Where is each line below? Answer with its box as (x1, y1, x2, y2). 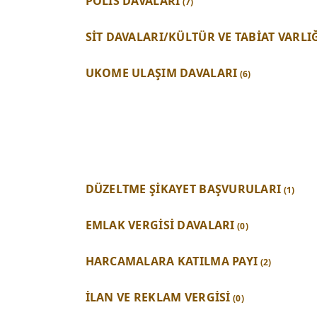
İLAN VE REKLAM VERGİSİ (85, 289, 231, 306)
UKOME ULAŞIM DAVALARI (85, 64, 238, 81)
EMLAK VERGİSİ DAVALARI (85, 217, 235, 234)
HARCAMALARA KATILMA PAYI (85, 253, 258, 270)
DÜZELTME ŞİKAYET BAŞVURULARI (85, 181, 282, 197)
